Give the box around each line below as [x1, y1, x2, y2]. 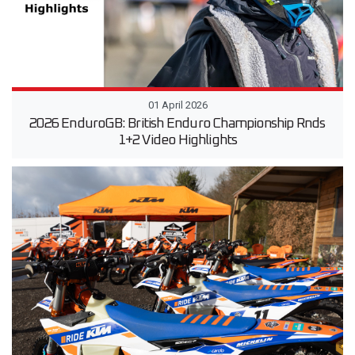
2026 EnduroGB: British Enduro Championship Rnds [29, 116, 326, 132]
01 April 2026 [147, 99, 208, 112]
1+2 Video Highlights [117, 133, 238, 148]
